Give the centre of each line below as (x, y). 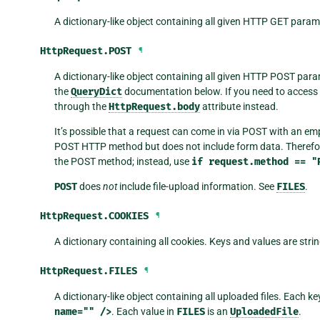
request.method (248, 161)
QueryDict (96, 91)
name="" (74, 311)
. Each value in (144, 311)
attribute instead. (239, 106)
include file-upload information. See (196, 186)
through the (81, 106)
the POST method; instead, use (122, 161)
